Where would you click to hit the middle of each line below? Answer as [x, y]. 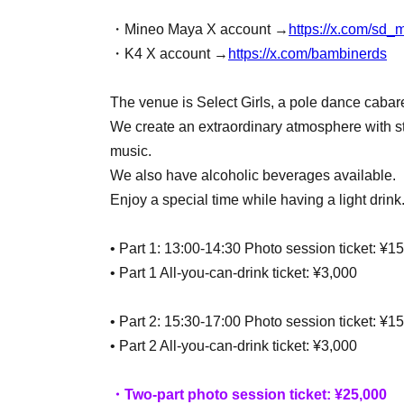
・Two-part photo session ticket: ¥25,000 [248, 395]
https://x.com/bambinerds [308, 54]
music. [131, 151]
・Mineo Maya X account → [199, 29]
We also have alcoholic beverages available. [253, 175]
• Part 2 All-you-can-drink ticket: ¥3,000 [234, 346]
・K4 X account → [169, 54]
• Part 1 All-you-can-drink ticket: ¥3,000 [234, 273]
